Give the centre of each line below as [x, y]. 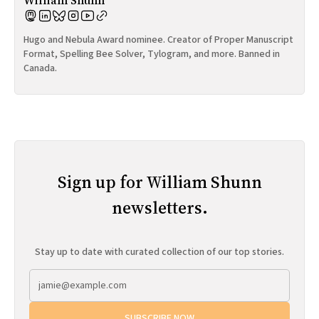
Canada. [40, 69]
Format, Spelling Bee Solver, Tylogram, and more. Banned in [152, 54]
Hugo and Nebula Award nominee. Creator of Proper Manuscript [158, 40]
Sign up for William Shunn [159, 182]
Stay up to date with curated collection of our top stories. [159, 252]
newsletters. [159, 208]
